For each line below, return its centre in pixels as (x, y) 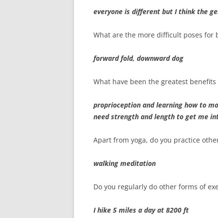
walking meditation (125, 163)
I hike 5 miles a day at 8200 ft (141, 210)
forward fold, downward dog (138, 58)
